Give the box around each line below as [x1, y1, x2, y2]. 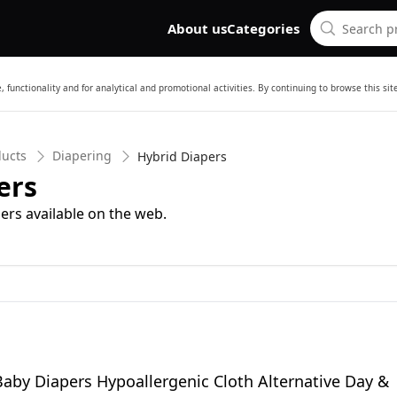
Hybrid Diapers [137, 147, 227, 165]
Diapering [52, 147, 112, 164]
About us [167, 19, 227, 37]
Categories [227, 19, 300, 37]
